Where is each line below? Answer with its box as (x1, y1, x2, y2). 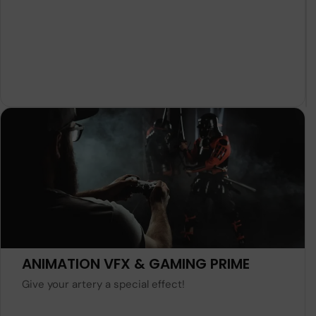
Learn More (114, 209, 174, 225)
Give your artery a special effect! (22, 277, 185, 292)
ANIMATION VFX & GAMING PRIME (22, 254, 250, 274)
